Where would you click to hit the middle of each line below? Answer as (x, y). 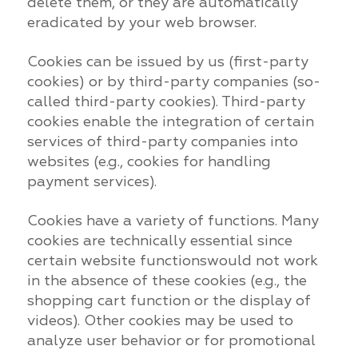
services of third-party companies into (162, 141)
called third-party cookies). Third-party (166, 101)
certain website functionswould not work (172, 261)
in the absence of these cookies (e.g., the (167, 280)
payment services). (91, 181)
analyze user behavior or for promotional (171, 340)
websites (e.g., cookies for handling (149, 161)
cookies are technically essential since (159, 241)
